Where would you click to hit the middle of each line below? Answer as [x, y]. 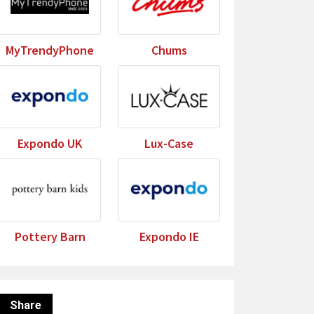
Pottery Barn [50, 237]
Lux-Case [169, 143]
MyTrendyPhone [50, 50]
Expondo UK [50, 143]
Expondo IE [169, 237]
